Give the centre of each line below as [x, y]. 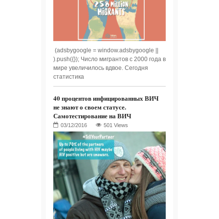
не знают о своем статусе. [90, 107]
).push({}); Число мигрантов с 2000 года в [109, 59]
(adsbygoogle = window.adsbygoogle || [106, 50]
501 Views [116, 125]
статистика [69, 77]
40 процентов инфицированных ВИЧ [106, 98]
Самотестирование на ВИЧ [92, 115]
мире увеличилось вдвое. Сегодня [101, 68]
